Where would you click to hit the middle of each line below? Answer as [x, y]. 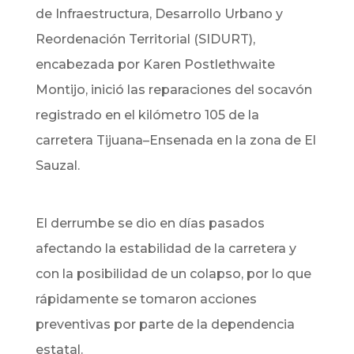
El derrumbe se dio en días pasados [150, 223]
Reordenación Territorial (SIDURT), [145, 39]
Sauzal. [57, 166]
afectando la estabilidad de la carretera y [166, 249]
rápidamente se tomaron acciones [146, 299]
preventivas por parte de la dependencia [165, 324]
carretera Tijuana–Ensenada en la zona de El [175, 140]
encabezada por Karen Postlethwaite [155, 64]
